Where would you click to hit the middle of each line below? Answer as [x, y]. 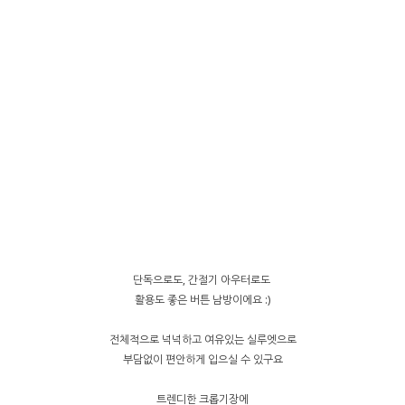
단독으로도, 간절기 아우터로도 [202, 279]
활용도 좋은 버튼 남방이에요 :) [202, 299]
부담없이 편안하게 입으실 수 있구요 [202, 359]
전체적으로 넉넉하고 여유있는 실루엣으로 [202, 339]
